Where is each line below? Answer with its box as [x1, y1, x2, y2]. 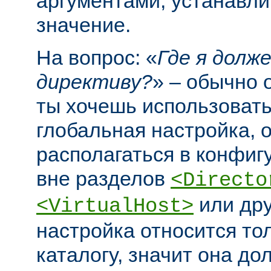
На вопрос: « [36, 46, 157, 70]
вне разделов [36, 167, 171, 191]
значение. [36, 13, 131, 37]
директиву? [36, 70, 152, 94]
